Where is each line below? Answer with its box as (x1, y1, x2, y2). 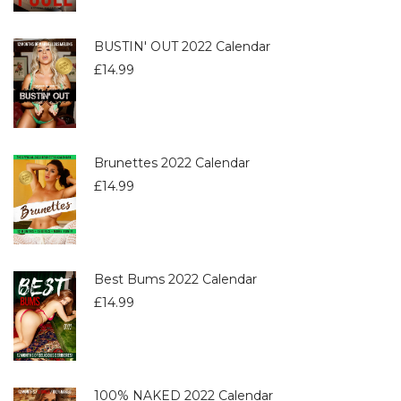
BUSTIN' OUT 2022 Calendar (94, 38, 270, 55)
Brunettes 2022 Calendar (94, 155, 250, 172)
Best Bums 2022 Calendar (94, 271, 257, 288)
